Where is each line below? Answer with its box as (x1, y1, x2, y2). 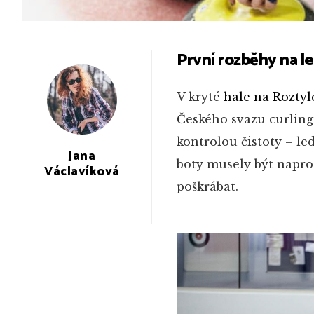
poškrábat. (177, 179, 238, 193)
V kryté (177, 90, 224, 104)
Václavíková (44, 161, 120, 182)
